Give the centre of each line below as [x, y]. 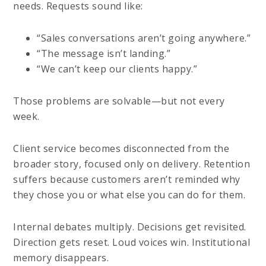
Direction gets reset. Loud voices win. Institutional [132, 242]
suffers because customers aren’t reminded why [127, 179]
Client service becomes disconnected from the [121, 148]
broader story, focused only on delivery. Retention [132, 164]
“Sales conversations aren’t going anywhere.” [144, 38]
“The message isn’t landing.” [104, 53]
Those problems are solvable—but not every [119, 101]
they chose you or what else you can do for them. [129, 194]
